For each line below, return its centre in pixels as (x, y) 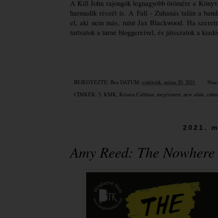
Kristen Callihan (136, 94)
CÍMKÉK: (86, 94)
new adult (194, 94)
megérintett (169, 94)
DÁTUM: (131, 82)
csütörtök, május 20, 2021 (169, 82)
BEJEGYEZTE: (92, 82)
